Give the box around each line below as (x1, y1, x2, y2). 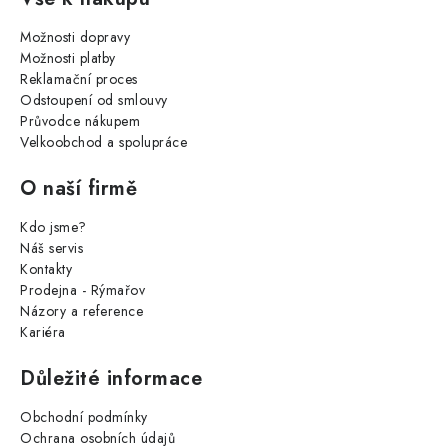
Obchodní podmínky (20, 407, 148, 428)
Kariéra (20, 322, 66, 343)
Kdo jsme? (20, 217, 87, 238)
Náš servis (20, 238, 83, 259)
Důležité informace (20, 364, 202, 394)
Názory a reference (20, 301, 143, 322)
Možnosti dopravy (20, 27, 130, 48)
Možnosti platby (20, 48, 116, 69)
